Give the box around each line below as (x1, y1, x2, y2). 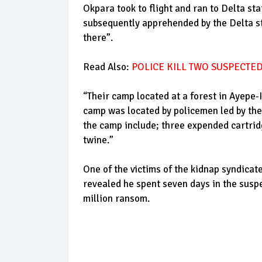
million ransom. (83, 192, 150, 205)
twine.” (83, 134, 113, 146)
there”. (83, 32, 113, 44)
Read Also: (83, 61, 132, 73)
